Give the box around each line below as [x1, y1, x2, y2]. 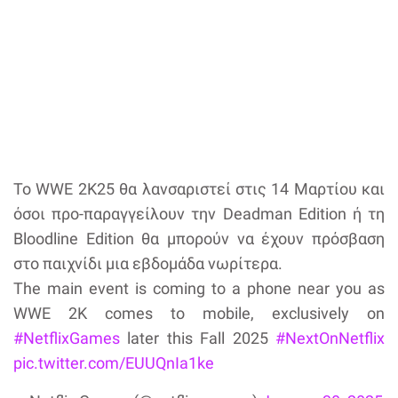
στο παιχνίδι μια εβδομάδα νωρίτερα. [13, 254, 283, 274]
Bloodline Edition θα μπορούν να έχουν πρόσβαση [13, 229, 385, 249]
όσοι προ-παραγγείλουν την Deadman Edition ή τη [13, 204, 385, 224]
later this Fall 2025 [120, 329, 275, 348]
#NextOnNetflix [275, 329, 385, 348]
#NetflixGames [13, 329, 120, 348]
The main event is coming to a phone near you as [13, 279, 385, 298]
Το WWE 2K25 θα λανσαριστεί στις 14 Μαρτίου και [13, 179, 385, 199]
